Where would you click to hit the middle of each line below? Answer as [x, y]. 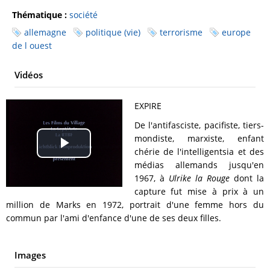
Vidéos [29, 75]
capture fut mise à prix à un [199, 192]
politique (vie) [113, 33]
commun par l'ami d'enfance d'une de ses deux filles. [114, 218]
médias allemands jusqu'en [199, 165]
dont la [247, 178]
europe [236, 33]
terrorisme [181, 33]
